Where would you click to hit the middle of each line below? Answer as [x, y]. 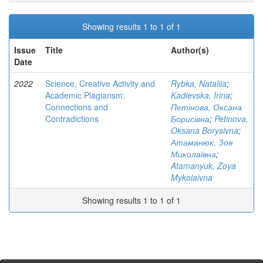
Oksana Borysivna [205, 130]
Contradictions [72, 119]
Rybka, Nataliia [199, 83]
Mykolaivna [192, 177]
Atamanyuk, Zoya [203, 166]
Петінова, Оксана [206, 107]
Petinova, [231, 119]
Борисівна [190, 119]
